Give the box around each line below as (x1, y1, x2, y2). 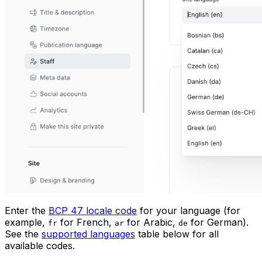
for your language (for (137, 205, 240, 217)
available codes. (5, 240, 75, 252)
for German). (188, 216, 249, 229)
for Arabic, (124, 216, 178, 229)
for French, (57, 216, 115, 229)
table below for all (135, 228, 219, 240)
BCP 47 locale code (49, 205, 137, 217)
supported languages (42, 228, 135, 240)
